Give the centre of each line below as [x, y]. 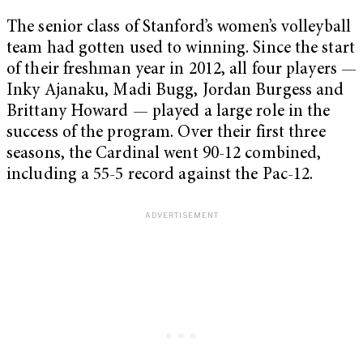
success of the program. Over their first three [166, 134]
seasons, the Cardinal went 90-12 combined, [164, 155]
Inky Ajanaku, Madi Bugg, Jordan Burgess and [175, 92]
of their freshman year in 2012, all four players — [182, 70]
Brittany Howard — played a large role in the [169, 113]
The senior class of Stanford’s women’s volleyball [179, 28]
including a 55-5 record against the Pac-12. [160, 176]
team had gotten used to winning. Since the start [181, 49]
